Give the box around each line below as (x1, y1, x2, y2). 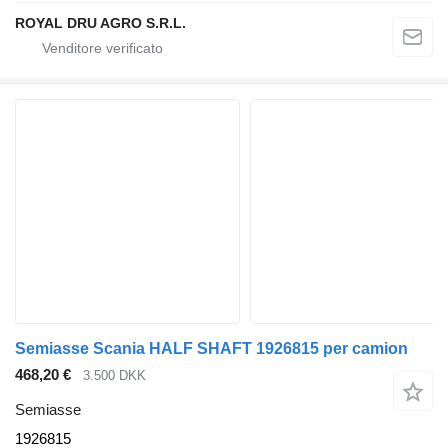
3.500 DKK (83, 368, 146, 384)
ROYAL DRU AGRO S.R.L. (15, 15, 186, 32)
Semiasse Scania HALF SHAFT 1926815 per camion (15, 340, 408, 358)
